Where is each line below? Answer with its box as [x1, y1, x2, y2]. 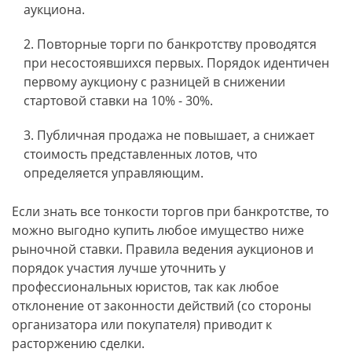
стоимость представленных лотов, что [24, 145, 258, 163]
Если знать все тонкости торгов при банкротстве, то [12, 203, 329, 220]
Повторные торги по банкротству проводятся [37, 35, 317, 53]
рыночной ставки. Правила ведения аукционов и [12, 240, 313, 258]
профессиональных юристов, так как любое [12, 278, 279, 295]
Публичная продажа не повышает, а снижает [37, 126, 314, 144]
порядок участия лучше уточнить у [12, 259, 225, 277]
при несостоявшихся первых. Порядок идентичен [24, 54, 329, 71]
